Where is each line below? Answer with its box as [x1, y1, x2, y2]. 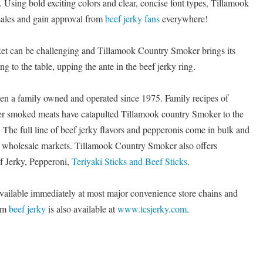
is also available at [46, 203, 117, 215]
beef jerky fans [105, 12, 160, 25]
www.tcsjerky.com [117, 203, 187, 215]
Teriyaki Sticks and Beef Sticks [72, 155, 187, 168]
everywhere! [160, 12, 208, 25]
